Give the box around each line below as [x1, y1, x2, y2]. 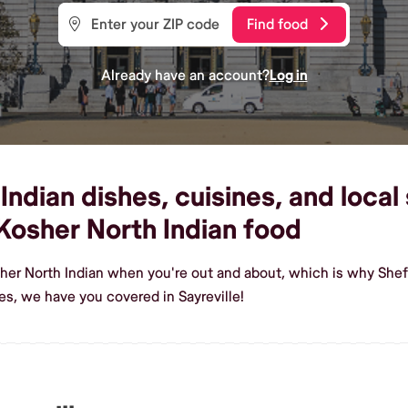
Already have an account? [100, 66, 270, 85]
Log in [269, 66, 308, 85]
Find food [247, 15, 308, 34]
